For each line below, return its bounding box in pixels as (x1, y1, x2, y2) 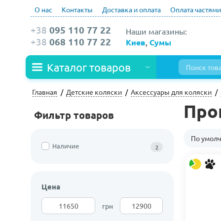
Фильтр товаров (34, 109, 114, 121)
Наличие (52, 142, 79, 150)
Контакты (62, 5, 93, 14)
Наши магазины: (126, 26, 187, 36)
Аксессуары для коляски (131, 87, 212, 96)
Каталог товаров (47, 61, 131, 74)
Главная (32, 87, 57, 96)
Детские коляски (66, 87, 122, 96)
